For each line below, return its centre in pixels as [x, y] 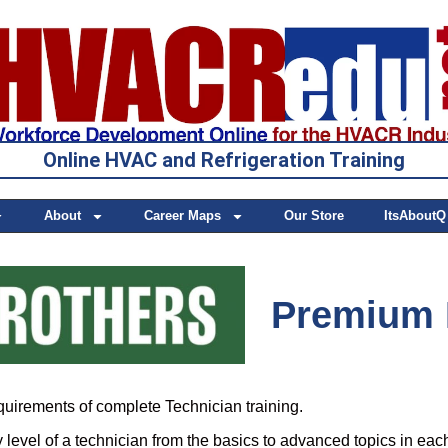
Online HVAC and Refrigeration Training [224, 160]
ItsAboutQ [415, 216]
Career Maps [182, 216]
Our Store [314, 216]
